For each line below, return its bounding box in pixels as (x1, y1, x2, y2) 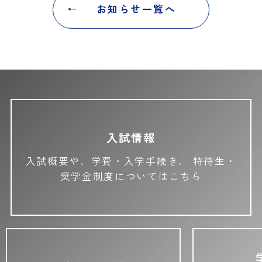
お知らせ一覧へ (96, 2, 177, 17)
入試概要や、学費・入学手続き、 (25, 154, 189, 169)
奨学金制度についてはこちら (60, 169, 202, 184)
